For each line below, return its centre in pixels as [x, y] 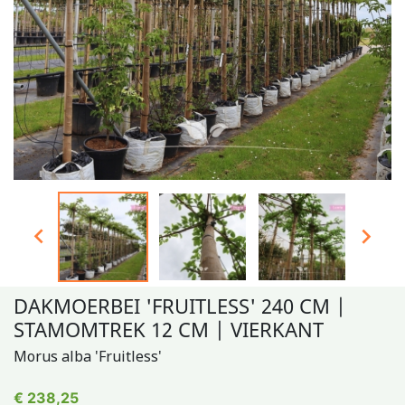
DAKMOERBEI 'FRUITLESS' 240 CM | [180, 306]
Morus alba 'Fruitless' [88, 356]
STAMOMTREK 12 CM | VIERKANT [169, 329]
